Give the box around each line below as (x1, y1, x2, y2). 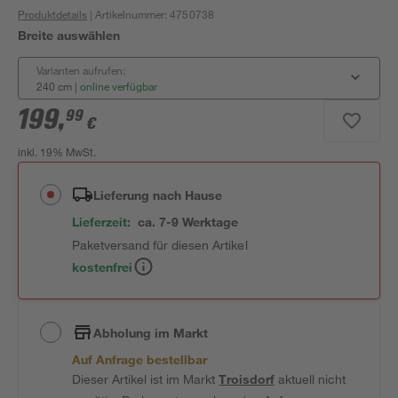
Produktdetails (18, 7, 88, 21)
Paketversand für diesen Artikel (72, 237, 248, 252)
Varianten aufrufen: (36, 63, 125, 77)
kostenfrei (72, 259, 133, 275)
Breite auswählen (18, 28, 121, 43)
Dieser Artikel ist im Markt (72, 371, 219, 386)
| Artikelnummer (87, 7, 165, 21)
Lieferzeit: (72, 214, 131, 229)
